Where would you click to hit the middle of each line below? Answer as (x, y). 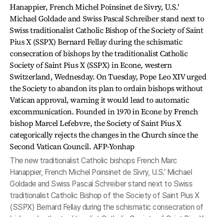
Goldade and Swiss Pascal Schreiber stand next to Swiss (101, 184)
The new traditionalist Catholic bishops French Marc (93, 161)
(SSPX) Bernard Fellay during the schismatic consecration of (107, 207)
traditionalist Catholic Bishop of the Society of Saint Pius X (105, 195)
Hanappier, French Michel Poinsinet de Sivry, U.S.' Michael (101, 172)
